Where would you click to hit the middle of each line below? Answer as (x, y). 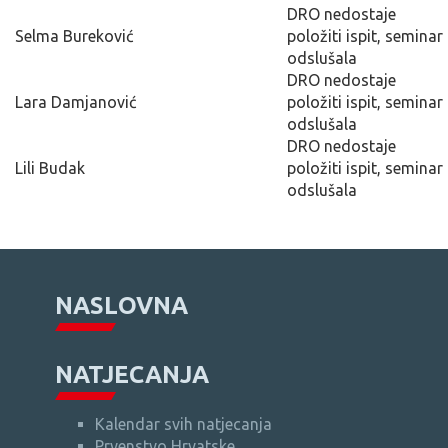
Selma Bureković (74, 35)
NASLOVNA (121, 305)
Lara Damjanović (75, 101)
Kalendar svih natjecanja (183, 423)
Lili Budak (50, 167)
